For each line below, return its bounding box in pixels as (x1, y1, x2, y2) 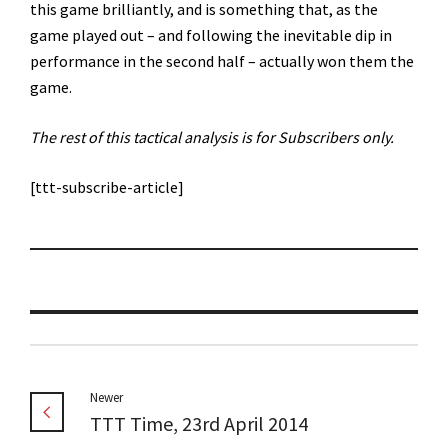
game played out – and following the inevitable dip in (30, 24, 392, 45)
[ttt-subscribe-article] (30, 176, 184, 197)
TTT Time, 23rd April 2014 (90, 410, 308, 436)
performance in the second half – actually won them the (30, 50, 414, 71)
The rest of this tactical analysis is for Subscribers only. (30, 126, 394, 147)
